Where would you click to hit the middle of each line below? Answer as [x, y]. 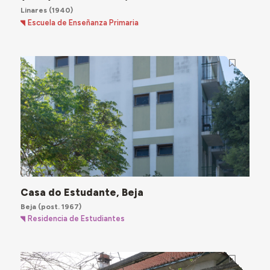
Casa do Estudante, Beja [82, 192]
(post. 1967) [58, 206]
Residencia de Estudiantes [77, 219]
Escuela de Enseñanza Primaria [83, 22]
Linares [33, 10]
